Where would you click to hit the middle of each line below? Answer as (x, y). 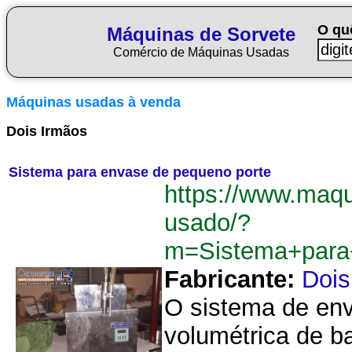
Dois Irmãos (47, 131)
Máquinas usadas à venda (93, 102)
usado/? (207, 223)
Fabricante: (229, 279)
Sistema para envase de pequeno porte (140, 172)
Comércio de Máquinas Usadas (201, 52)
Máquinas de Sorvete (201, 34)
